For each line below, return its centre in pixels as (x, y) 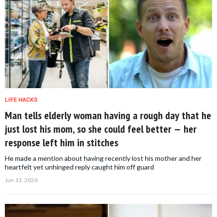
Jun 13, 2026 (21, 180)
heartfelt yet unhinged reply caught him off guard (79, 167)
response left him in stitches (62, 143)
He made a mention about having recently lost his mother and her (103, 158)
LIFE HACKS (21, 100)
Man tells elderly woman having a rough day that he (108, 116)
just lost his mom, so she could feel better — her (101, 129)
